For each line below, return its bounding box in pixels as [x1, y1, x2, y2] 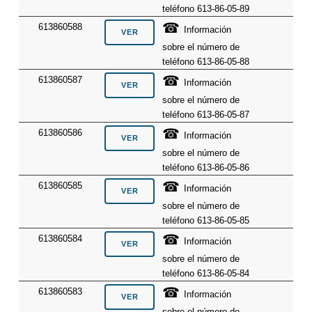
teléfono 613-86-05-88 [162, 56, 250, 68]
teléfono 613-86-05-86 [162, 162, 250, 173]
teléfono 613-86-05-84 [162, 268, 250, 279]
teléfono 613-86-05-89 [162, 3, 250, 15]
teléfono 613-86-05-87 [162, 109, 250, 120]
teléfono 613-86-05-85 [162, 215, 250, 226]
